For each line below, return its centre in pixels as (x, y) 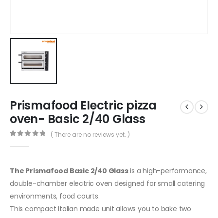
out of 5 (33, 142)
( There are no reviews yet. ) (90, 134)
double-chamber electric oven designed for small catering (108, 183)
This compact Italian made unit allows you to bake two (100, 209)
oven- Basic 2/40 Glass (78, 119)
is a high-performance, (167, 171)
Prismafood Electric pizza (83, 106)
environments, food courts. (55, 196)
